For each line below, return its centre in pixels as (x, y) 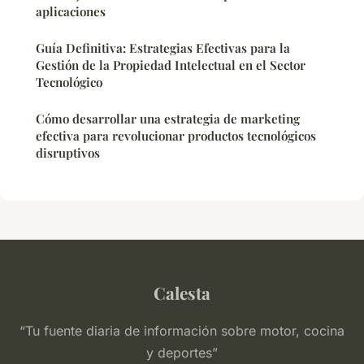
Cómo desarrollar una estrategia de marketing (168, 119)
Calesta (182, 293)
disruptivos (68, 153)
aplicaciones (71, 12)
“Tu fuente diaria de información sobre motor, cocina (182, 331)
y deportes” (182, 353)
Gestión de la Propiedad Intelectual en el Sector (171, 65)
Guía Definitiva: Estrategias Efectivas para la (163, 48)
